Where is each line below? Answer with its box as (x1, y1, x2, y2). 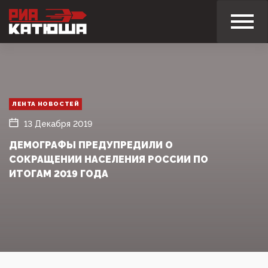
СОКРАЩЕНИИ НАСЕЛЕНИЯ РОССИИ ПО (9, 153, 208, 165)
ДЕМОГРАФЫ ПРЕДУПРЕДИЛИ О (9, 139, 173, 151)
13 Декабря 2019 (24, 118, 92, 129)
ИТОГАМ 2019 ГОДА (9, 167, 108, 179)
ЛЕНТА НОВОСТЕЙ (12, 100, 80, 107)
